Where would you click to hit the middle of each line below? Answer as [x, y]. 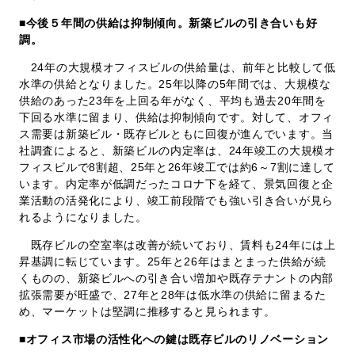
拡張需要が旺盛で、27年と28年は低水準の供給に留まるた [173, 294]
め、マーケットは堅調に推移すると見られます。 [147, 311]
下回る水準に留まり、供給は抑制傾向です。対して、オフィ [176, 117]
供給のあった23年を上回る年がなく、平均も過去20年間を [173, 100]
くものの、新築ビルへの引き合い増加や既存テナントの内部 [176, 278]
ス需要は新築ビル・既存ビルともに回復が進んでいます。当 [176, 134]
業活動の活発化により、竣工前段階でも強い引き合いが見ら [176, 200]
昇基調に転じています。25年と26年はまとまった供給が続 [173, 261]
